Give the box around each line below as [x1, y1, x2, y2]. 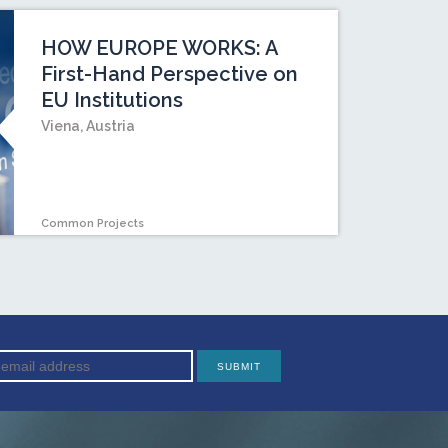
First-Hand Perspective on [41, 62, 299, 87]
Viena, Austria [41, 118, 136, 135]
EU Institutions [41, 88, 184, 113]
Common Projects [41, 216, 145, 230]
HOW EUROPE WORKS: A [41, 36, 279, 61]
